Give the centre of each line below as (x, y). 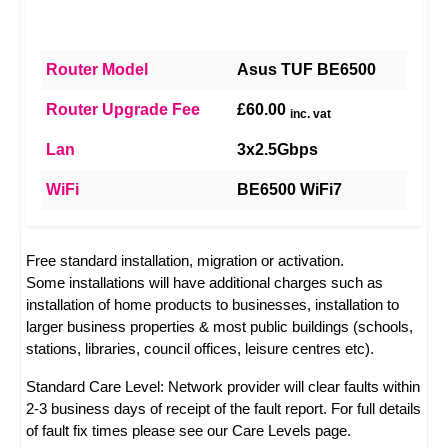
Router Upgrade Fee (123, 109)
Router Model (97, 69)
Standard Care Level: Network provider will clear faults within (223, 386)
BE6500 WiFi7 (289, 189)
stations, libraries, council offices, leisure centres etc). (200, 348)
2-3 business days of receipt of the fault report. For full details (223, 408)
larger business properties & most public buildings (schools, (219, 326)
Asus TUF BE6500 (306, 69)
